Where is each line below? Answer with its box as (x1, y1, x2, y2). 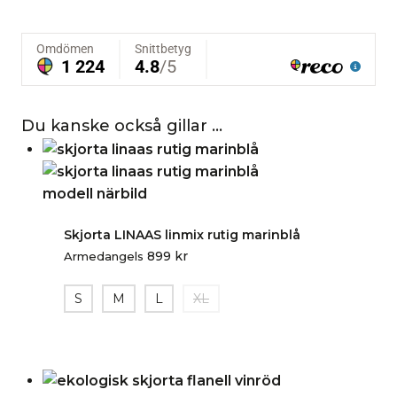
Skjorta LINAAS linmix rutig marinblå (64, 226, 300, 243)
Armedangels (64, 248, 144, 263)
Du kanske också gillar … (21, 115, 222, 136)
